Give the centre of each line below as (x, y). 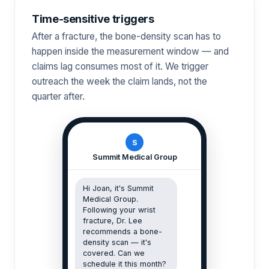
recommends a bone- (122, 231)
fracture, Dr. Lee (113, 221)
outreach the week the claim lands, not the (119, 81)
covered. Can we (114, 253)
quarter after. (58, 96)
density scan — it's (117, 242)
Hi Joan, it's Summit (118, 188)
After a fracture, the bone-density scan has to (126, 36)
